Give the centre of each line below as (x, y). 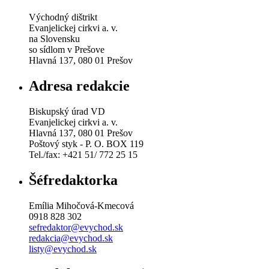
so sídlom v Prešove (67, 49)
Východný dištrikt (63, 17)
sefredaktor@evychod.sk (76, 227)
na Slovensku (54, 38)
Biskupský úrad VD (67, 111)
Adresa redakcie (79, 86)
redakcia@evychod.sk (71, 238)
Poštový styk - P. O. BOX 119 (86, 144)
